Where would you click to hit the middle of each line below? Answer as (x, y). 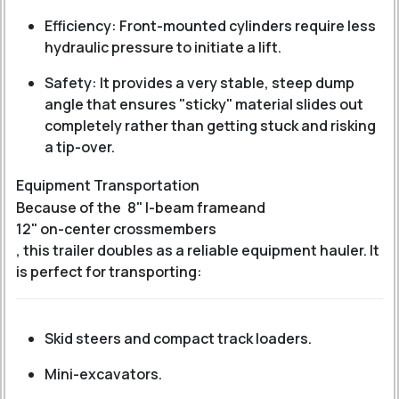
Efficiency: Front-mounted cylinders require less (210, 26)
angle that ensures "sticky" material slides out (204, 104)
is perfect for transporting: (109, 272)
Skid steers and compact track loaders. (178, 338)
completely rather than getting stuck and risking (210, 126)
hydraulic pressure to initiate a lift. (163, 47)
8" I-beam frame (183, 208)
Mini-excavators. (103, 374)
